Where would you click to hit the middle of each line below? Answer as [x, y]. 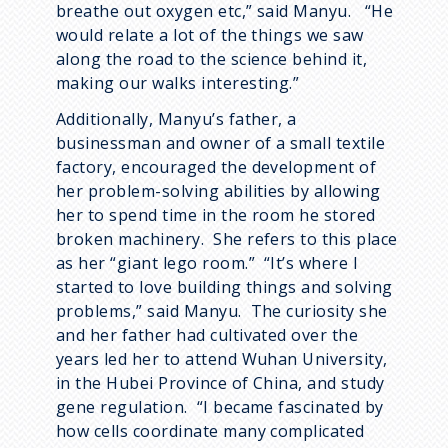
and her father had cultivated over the [207, 334]
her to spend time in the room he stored [216, 214]
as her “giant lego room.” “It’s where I [207, 262]
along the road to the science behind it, [212, 58]
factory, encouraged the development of [216, 166]
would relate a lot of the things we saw [210, 34]
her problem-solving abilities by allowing [218, 190]
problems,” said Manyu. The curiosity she [222, 310]
